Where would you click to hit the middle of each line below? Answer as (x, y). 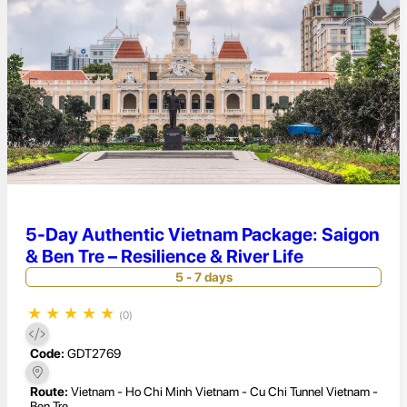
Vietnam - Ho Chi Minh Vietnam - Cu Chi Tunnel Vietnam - (224, 392)
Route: (49, 392)
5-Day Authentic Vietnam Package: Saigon (203, 234)
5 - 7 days (203, 277)
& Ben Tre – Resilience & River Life (164, 256)
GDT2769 (94, 354)
